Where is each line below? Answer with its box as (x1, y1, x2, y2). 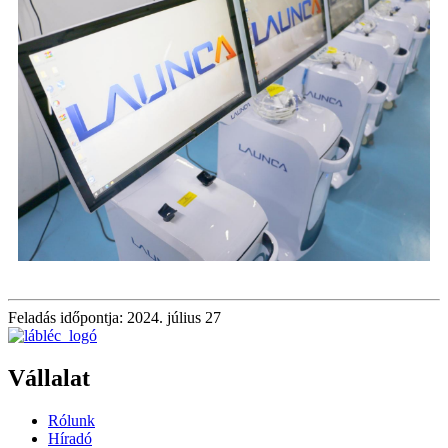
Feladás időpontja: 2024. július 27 (8, 309, 221, 327)
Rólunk (48, 412, 95, 430)
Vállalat (8, 365, 90, 392)
